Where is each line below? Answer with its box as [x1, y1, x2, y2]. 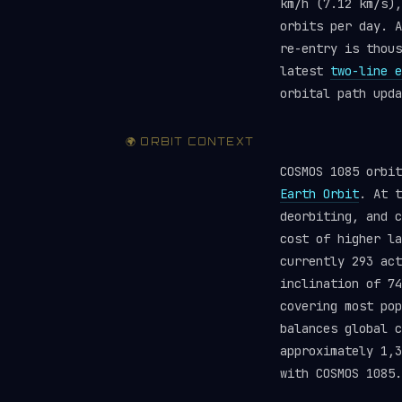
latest [280, 63, 330, 79]
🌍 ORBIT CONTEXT [126, 135, 254, 148]
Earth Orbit [280, 186, 359, 202]
